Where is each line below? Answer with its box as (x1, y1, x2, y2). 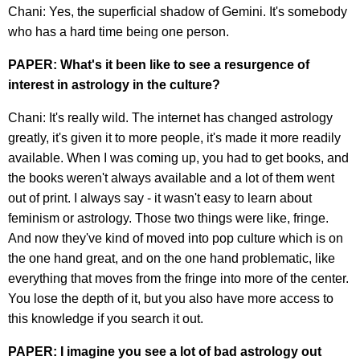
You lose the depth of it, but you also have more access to (8, 291, 333, 305)
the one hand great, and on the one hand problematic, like (8, 251, 335, 265)
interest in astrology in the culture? (8, 77, 220, 92)
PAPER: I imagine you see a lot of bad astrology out (8, 344, 321, 358)
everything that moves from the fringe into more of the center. (8, 271, 349, 285)
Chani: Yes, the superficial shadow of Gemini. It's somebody (8, 4, 347, 18)
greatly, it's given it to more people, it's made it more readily (8, 130, 341, 145)
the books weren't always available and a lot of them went (8, 170, 334, 185)
